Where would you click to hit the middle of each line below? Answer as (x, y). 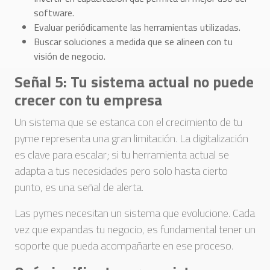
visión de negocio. (70, 56)
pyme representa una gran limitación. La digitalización (131, 138)
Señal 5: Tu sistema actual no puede (134, 82)
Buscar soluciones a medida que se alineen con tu (133, 42)
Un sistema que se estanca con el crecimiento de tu (128, 122)
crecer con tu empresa (88, 100)
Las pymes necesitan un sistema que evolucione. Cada (135, 213)
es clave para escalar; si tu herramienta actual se (122, 155)
